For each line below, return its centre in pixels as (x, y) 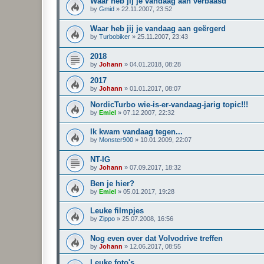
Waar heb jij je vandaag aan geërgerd (158, 28)
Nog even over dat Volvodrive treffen (156, 239)
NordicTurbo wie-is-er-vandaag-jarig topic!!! (169, 104)
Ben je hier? (112, 183)
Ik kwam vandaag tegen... (136, 132)
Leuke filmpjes (117, 211)
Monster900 (116, 140)
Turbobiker (115, 36)
